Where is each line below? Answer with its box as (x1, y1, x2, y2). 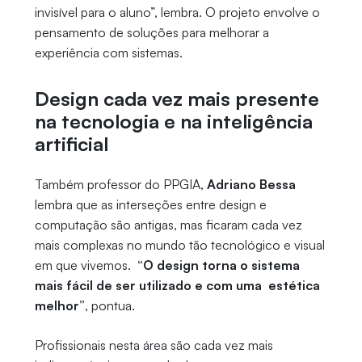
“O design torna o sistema (133, 256, 300, 273)
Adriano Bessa (206, 175, 296, 192)
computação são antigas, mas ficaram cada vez (34, 216, 302, 233)
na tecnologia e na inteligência (34, 108, 313, 133)
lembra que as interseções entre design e (34, 196, 267, 213)
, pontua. (84, 297, 135, 314)
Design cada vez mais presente (34, 86, 319, 111)
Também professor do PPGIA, (34, 175, 207, 192)
